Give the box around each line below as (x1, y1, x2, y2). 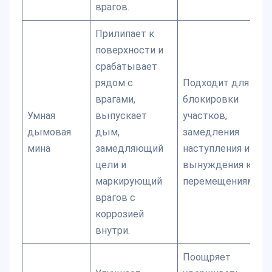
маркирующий (95, 175, 163, 187)
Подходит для (183, 76, 250, 89)
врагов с (95, 191, 136, 203)
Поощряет (183, 251, 231, 263)
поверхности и (95, 44, 164, 56)
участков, (183, 109, 228, 121)
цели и (95, 158, 127, 171)
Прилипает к (95, 27, 155, 39)
